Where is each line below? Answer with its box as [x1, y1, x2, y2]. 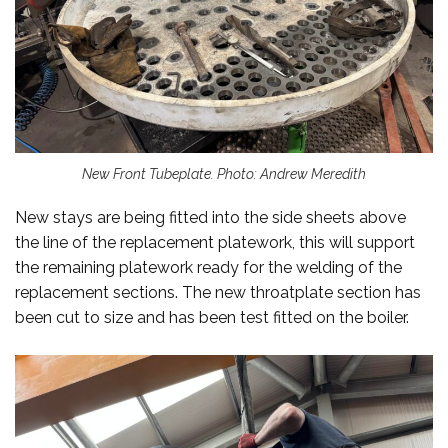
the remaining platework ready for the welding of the [15, 257, 402, 277]
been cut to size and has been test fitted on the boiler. [15, 307, 409, 327]
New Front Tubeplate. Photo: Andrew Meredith [82, 165, 366, 182]
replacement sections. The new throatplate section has [15, 282, 421, 302]
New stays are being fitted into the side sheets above [15, 207, 406, 227]
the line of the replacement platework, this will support [15, 232, 415, 252]
